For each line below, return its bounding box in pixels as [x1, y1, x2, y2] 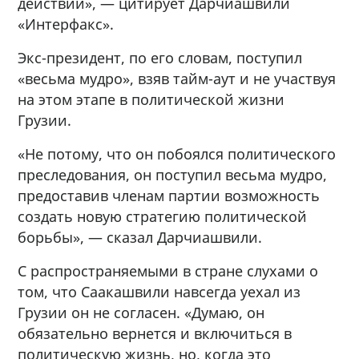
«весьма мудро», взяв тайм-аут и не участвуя [18, 68, 337, 88]
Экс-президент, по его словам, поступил [18, 47, 303, 67]
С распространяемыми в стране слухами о [18, 260, 319, 280]
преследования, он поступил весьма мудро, [18, 164, 328, 184]
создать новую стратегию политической [18, 206, 308, 226]
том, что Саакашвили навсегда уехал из [18, 281, 301, 301]
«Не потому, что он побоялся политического [18, 143, 337, 163]
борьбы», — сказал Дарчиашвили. [18, 227, 263, 247]
